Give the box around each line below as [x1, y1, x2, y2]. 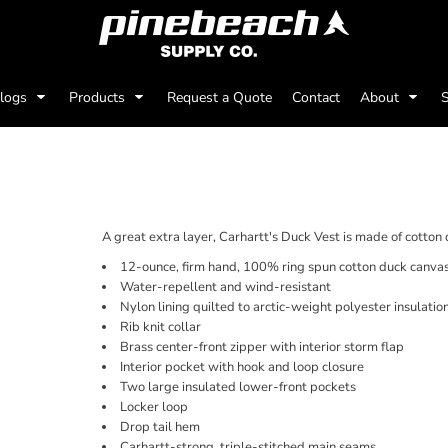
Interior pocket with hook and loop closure [120, 358, 364, 376]
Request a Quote [166, 87, 272, 107]
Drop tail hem [120, 418, 200, 436]
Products [68, 87, 129, 107]
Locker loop [120, 398, 188, 416]
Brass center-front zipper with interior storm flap [120, 338, 404, 356]
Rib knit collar [120, 318, 201, 336]
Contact [291, 87, 340, 107]
